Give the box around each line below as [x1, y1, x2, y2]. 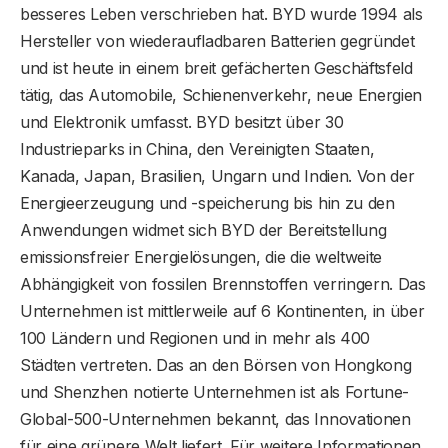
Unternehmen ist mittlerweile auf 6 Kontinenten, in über [20, 301, 425, 322]
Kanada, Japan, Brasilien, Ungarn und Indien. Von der [20, 166, 415, 187]
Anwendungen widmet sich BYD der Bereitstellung [20, 220, 387, 241]
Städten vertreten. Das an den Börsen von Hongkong [20, 355, 412, 376]
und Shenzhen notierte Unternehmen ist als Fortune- [20, 382, 409, 403]
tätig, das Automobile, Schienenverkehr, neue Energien [20, 85, 423, 106]
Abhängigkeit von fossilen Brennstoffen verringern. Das [20, 274, 426, 295]
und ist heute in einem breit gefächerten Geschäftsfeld [20, 58, 413, 79]
